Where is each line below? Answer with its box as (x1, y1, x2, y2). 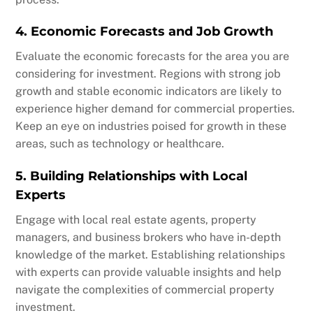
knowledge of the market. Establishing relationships (15, 248, 286, 262)
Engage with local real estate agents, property (15, 213, 257, 227)
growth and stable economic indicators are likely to (15, 85, 282, 99)
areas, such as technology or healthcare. (15, 137, 225, 151)
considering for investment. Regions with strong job (15, 67, 282, 81)
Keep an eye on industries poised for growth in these (15, 119, 287, 133)
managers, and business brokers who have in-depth (15, 231, 282, 245)
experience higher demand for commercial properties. (15, 102, 296, 116)
